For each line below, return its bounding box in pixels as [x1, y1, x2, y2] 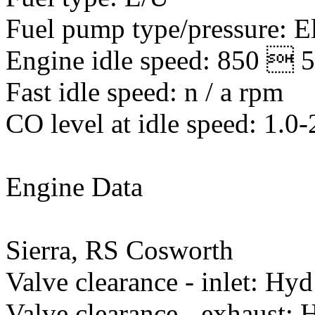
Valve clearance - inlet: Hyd [6, 266, 313, 297]
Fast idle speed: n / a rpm [6, 77, 283, 107]
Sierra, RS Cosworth [6, 235, 233, 265]
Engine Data [6, 172, 143, 202]
